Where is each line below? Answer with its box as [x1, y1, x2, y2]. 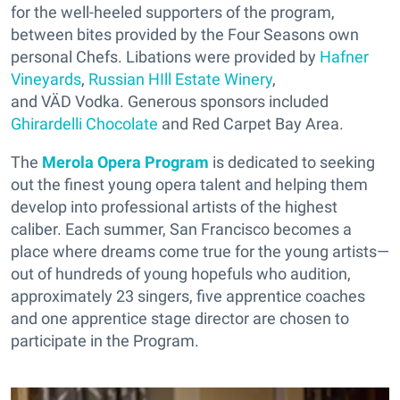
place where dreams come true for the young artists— [11, 242, 389, 261]
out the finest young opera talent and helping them [11, 175, 368, 194]
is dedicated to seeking [209, 153, 375, 171]
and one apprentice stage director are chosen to [11, 309, 349, 328]
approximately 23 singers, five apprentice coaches [11, 287, 365, 305]
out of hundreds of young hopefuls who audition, [11, 264, 351, 283]
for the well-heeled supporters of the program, [11, 3, 335, 21]
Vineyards [11, 70, 81, 88]
